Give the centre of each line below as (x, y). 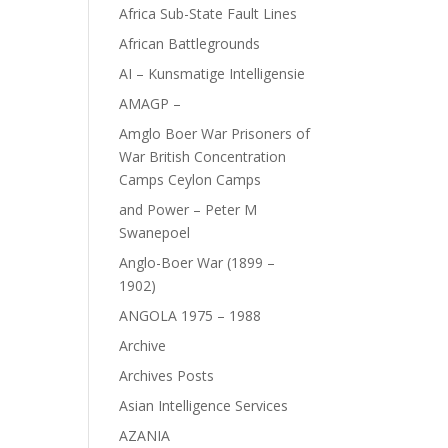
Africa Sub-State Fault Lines (208, 13)
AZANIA (145, 435)
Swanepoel (155, 232)
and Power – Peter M (188, 209)
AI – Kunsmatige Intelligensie (212, 73)
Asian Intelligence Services (204, 405)
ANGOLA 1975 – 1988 (190, 315)
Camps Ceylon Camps (190, 179)
